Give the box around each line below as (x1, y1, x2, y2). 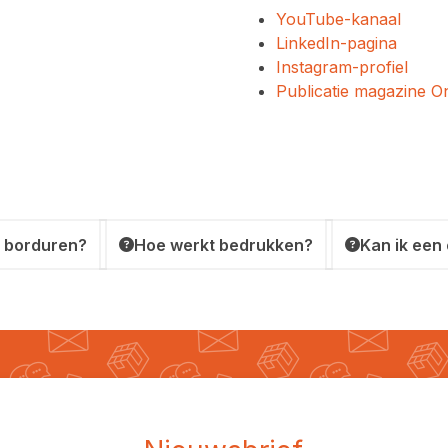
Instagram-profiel (276, 57, 408, 77)
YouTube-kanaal (276, 9, 401, 29)
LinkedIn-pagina (276, 33, 397, 53)
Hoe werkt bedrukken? (134, 234, 313, 255)
